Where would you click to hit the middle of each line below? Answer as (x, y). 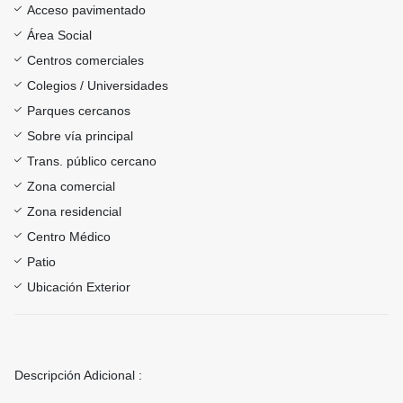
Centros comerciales (85, 61)
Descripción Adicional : (78, 376)
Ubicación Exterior (79, 287)
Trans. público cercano (92, 161)
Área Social (59, 36)
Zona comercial (71, 187)
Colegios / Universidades (98, 86)
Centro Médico (69, 237)
